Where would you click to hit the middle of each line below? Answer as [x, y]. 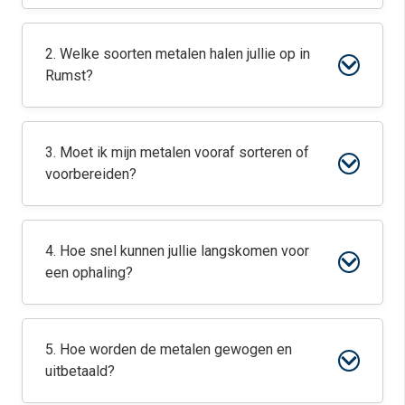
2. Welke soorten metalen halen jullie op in [178, 53]
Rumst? [69, 75]
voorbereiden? [91, 174]
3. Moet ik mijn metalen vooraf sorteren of [177, 152]
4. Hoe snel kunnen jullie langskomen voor [177, 250]
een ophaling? [89, 272]
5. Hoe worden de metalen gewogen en [169, 349]
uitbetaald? [80, 371]
